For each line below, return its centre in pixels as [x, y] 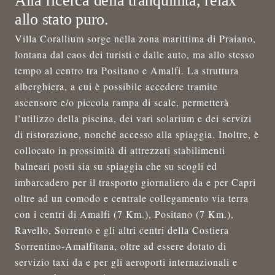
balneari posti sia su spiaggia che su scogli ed [116, 166]
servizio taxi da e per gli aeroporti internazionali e [126, 261]
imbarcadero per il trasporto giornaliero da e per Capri [135, 182]
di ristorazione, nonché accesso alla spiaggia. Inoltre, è [137, 134]
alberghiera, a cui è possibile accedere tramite [116, 86]
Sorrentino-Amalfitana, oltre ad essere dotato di [121, 246]
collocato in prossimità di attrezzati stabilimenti [120, 150]
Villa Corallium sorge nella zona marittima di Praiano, [135, 38]
